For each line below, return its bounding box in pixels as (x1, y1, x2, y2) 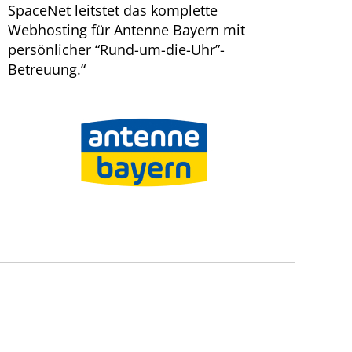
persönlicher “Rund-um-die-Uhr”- (8, 40, 225, 60)
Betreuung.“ (8, 60, 86, 79)
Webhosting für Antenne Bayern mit (8, 20, 246, 40)
